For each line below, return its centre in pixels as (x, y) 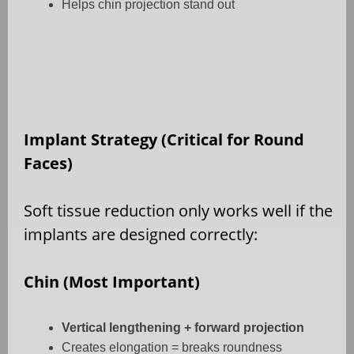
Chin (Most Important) (112, 281)
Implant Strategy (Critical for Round (164, 139)
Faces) (48, 163)
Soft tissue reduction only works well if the (178, 210)
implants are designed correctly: (141, 234)
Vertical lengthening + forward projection (183, 327)
